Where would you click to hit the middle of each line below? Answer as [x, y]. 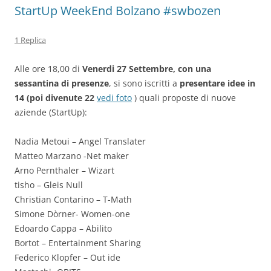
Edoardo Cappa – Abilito [63, 228]
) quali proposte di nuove [184, 98]
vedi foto [114, 98]
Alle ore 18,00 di [48, 69]
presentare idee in [217, 83]
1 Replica [30, 40]
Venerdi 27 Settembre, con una [147, 69]
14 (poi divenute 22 [54, 98]
